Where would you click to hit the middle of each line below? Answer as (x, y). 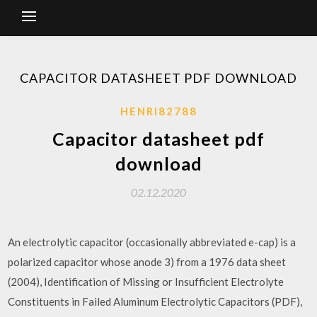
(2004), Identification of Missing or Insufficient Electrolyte (146, 282)
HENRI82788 (158, 111)
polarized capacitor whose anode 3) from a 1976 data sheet (147, 262)
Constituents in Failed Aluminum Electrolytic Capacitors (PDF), (155, 301)
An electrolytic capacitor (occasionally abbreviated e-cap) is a (152, 242)
